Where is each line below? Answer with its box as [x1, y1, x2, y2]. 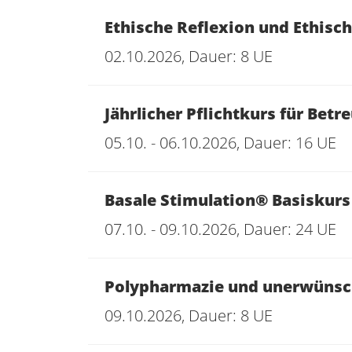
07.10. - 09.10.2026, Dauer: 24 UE [104, 218, 336, 240]
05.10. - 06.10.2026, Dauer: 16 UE [104, 132, 336, 153]
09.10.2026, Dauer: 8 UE [104, 305, 273, 326]
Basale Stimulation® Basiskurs [104, 189, 350, 211]
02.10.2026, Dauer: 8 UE [104, 46, 273, 67]
